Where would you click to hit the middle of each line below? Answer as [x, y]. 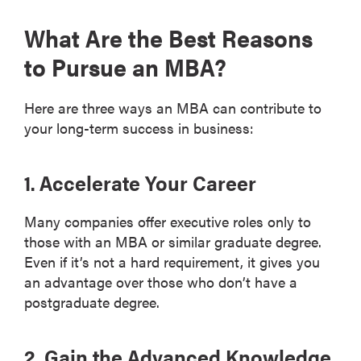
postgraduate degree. [92, 301]
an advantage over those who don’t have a [161, 281]
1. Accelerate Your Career [140, 182]
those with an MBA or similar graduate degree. [173, 241]
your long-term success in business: [139, 127]
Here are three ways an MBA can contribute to [173, 107]
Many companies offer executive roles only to [168, 221]
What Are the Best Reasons [168, 37]
